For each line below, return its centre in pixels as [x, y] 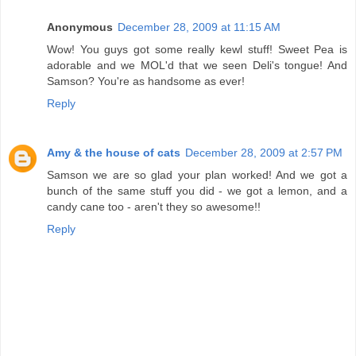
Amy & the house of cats [114, 152]
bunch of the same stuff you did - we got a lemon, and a [197, 190]
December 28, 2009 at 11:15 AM [199, 27]
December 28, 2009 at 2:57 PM [264, 152]
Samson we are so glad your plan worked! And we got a [197, 174]
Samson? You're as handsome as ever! [146, 81]
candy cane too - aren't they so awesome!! [154, 206]
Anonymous [80, 27]
